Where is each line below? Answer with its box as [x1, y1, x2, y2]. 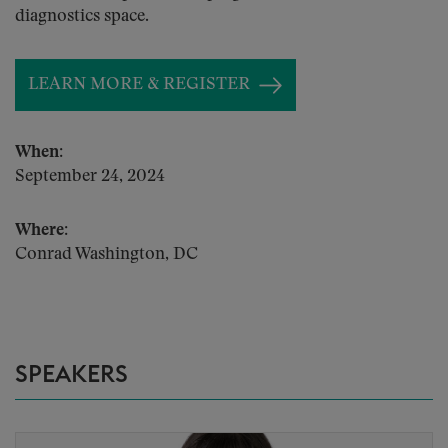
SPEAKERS [15, 363, 128, 387]
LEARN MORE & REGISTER [28, 76, 250, 93]
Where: [15, 222, 68, 239]
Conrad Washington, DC [15, 246, 198, 263]
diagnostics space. [15, 8, 149, 25]
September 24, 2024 [15, 168, 165, 185]
